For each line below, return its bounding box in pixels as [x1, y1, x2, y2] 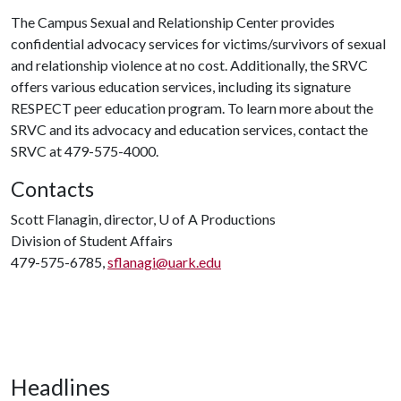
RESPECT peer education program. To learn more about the [11, 99, 373, 116]
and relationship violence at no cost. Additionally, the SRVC [11, 56, 368, 73]
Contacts [11, 176, 94, 201]
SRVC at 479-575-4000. [11, 142, 158, 159]
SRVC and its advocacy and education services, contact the [11, 121, 368, 138]
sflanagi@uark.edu [107, 253, 221, 270]
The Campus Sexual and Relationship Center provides [11, 13, 335, 30]
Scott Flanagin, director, [11, 210, 158, 227]
